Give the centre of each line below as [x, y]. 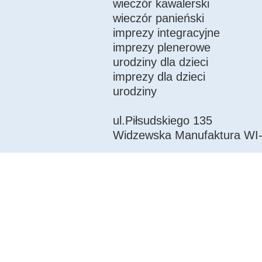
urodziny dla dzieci [160, 62]
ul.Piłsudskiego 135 [162, 120]
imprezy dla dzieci [159, 76]
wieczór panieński [158, 18]
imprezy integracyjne [166, 32]
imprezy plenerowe [161, 47]
